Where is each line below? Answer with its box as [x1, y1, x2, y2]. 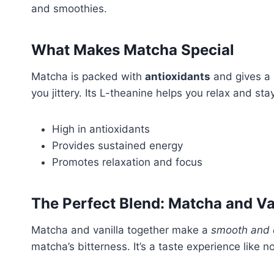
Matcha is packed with [31, 70, 145, 83]
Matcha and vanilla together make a [31, 224, 211, 237]
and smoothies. [31, 2, 107, 15]
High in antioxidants [52, 123, 150, 136]
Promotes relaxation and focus [52, 156, 202, 169]
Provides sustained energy [52, 139, 183, 152]
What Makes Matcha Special [31, 41, 234, 59]
